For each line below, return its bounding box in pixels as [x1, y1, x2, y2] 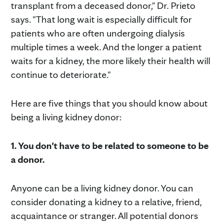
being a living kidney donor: [11, 110, 122, 123]
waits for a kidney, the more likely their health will [11, 54, 210, 67]
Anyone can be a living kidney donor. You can [11, 182, 193, 194]
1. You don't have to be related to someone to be [11, 139, 209, 151]
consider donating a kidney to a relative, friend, [11, 195, 202, 208]
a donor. [11, 153, 45, 165]
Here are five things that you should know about [11, 97, 208, 109]
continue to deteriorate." [11, 68, 111, 80]
